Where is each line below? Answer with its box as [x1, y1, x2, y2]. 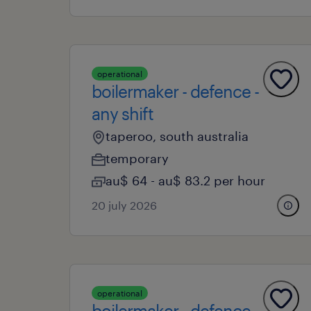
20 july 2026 [92, 199, 157, 212]
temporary [106, 151, 169, 166]
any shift [92, 103, 153, 124]
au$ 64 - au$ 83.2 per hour [106, 173, 265, 188]
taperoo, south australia [106, 128, 249, 144]
